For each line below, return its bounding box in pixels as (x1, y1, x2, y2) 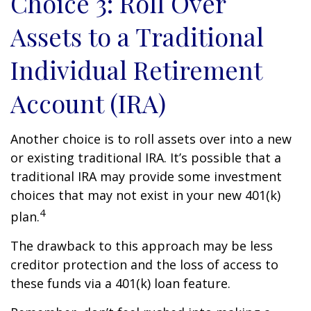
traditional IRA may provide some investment (10, 168, 282, 185)
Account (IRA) (10, 86, 166, 119)
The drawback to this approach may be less (10, 237, 273, 254)
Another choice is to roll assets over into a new (10, 131, 292, 147)
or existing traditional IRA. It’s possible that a (10, 149, 281, 166)
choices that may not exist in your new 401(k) (10, 187, 280, 203)
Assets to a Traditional (10, 19, 264, 53)
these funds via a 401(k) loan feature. (10, 275, 230, 292)
